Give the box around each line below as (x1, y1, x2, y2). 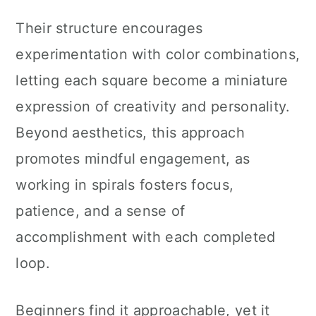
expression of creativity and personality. (16, 98, 291, 115)
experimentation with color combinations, (16, 46, 300, 63)
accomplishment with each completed (16, 229, 276, 245)
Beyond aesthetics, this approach (16, 124, 245, 141)
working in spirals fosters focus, (16, 176, 234, 193)
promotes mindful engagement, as (16, 150, 250, 167)
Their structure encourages (16, 20, 203, 37)
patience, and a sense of (16, 202, 186, 219)
